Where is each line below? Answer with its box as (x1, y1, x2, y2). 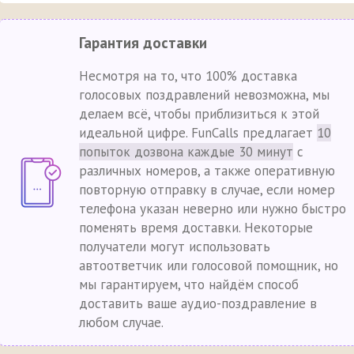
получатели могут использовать (79, 238, 270, 256)
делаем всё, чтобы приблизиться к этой (79, 105, 319, 123)
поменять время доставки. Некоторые (79, 219, 313, 237)
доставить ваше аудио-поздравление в (79, 295, 317, 313)
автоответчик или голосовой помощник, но (79, 257, 338, 275)
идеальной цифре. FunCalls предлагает (79, 124, 317, 142)
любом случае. (79, 314, 164, 332)
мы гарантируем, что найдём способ (79, 276, 299, 294)
